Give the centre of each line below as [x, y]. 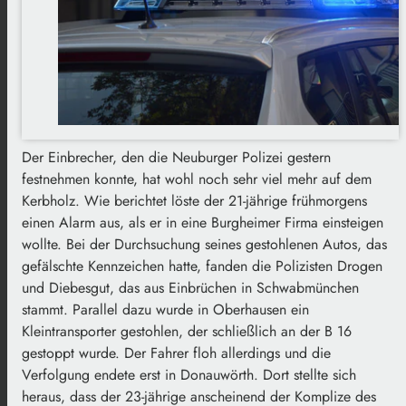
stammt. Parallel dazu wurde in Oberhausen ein [165, 309]
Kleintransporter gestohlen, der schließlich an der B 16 [187, 331]
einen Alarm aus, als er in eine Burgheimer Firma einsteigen [203, 222]
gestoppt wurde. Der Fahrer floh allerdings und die [176, 353]
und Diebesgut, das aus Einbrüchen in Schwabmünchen [190, 287]
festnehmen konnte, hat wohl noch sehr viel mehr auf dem [197, 179]
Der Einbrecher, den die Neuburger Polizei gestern [176, 157]
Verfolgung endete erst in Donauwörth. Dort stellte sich [189, 374]
